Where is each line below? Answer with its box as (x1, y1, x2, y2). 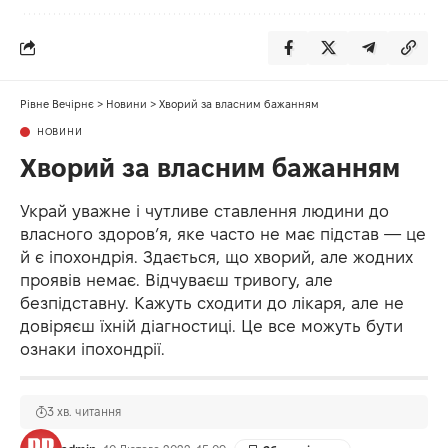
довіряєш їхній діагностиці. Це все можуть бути (20, 316, 403, 335)
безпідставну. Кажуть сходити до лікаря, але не (20, 293, 404, 312)
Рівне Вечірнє (20, 97, 94, 110)
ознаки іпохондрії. (20, 339, 165, 358)
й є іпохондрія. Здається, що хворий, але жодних (20, 247, 413, 266)
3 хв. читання (47, 404, 121, 418)
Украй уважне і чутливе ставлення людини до (20, 201, 389, 220)
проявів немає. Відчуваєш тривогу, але (20, 270, 333, 289)
